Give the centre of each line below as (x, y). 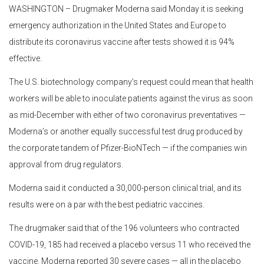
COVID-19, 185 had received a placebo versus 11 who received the (130, 244)
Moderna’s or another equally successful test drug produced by (126, 131)
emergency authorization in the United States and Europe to (118, 25)
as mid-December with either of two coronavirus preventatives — (127, 115)
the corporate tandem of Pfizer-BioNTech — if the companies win (128, 148)
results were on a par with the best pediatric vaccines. (107, 204)
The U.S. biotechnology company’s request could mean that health (131, 82)
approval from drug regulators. (66, 164)
